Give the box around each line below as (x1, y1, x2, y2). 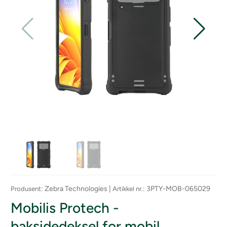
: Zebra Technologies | (41, 184, 112, 193)
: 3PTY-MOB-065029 (143, 184, 210, 193)
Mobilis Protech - (11, 199, 119, 216)
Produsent (11, 185, 41, 193)
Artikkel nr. (112, 185, 143, 193)
